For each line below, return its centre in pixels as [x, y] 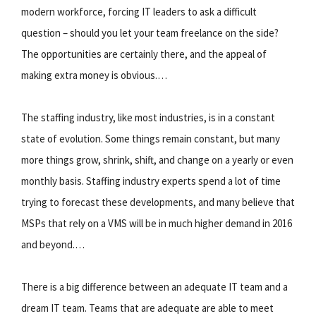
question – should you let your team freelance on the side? [150, 32]
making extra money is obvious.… [94, 75]
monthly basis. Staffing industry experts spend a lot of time [151, 181]
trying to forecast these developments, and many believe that [158, 202]
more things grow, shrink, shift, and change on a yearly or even [157, 159]
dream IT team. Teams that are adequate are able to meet [147, 308]
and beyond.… [53, 244]
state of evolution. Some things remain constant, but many [151, 138]
